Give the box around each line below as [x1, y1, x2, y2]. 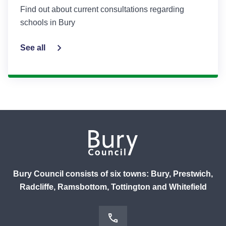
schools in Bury [20, 18, 75, 27]
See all [20, 43, 45, 52]
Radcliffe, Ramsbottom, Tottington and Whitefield [19, 183, 207, 191]
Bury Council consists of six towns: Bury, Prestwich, [13, 169, 213, 178]
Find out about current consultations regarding [20, 5, 184, 14]
